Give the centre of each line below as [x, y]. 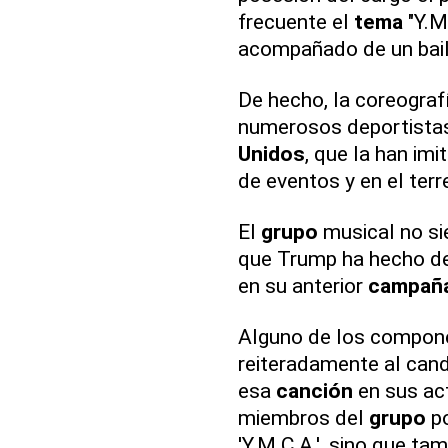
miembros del [303, 418]
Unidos [271, 154]
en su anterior [302, 286]
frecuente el [295, 22]
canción [314, 391]
